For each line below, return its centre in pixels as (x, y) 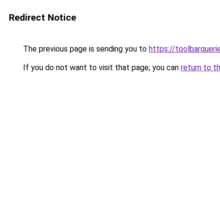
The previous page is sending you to (85, 49)
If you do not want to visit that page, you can (101, 68)
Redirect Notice (42, 17)
